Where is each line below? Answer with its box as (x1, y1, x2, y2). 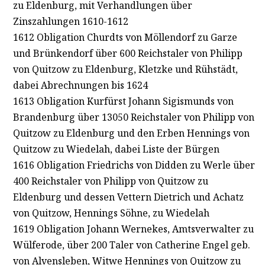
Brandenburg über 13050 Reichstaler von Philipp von (12, 110, 254, 124)
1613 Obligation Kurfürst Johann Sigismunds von (12, 94, 234, 108)
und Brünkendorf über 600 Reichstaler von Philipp (12, 46, 243, 60)
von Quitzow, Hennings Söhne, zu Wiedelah (12, 206, 209, 219)
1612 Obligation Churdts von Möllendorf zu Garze (12, 30, 237, 44)
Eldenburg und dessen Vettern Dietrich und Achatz (12, 190, 244, 203)
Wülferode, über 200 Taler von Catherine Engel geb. (12, 238, 250, 251)
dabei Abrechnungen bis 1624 (12, 78, 148, 92)
